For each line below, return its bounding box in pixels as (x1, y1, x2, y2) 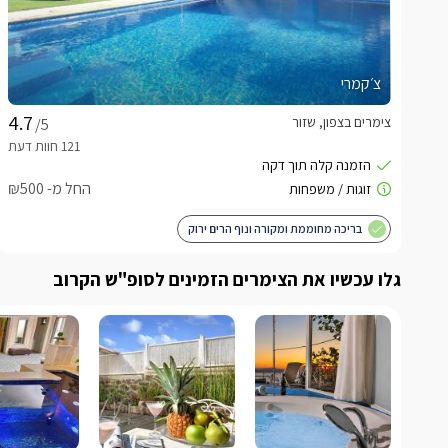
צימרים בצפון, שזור (292, 112, 391, 131)
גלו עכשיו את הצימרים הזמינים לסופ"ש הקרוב (53, 266, 401, 291)
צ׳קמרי (341, 72, 381, 94)
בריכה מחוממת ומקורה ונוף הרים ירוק (188, 220, 362, 236)
